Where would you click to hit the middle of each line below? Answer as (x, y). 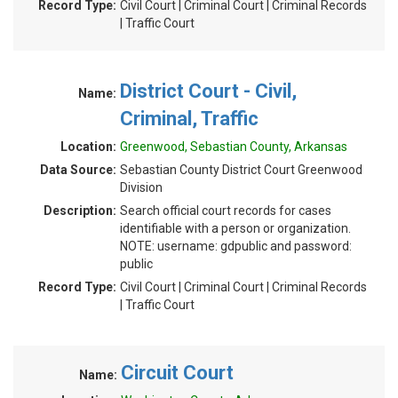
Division (141, 187)
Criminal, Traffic (189, 119)
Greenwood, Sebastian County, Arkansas (234, 147)
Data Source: (78, 170)
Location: (88, 147)
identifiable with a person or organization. (235, 228)
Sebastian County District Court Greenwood (241, 170)
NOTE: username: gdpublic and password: (236, 246)
